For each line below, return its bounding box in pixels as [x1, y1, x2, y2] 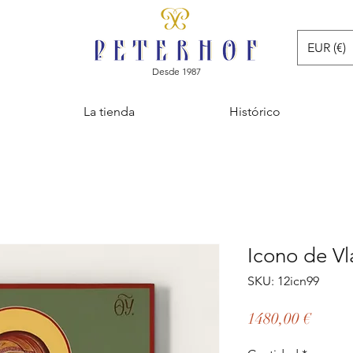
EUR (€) [307, 39, 346, 55]
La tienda [84, 104, 135, 119]
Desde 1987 [152, 65, 201, 77]
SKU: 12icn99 [247, 273, 319, 288]
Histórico [229, 104, 281, 119]
